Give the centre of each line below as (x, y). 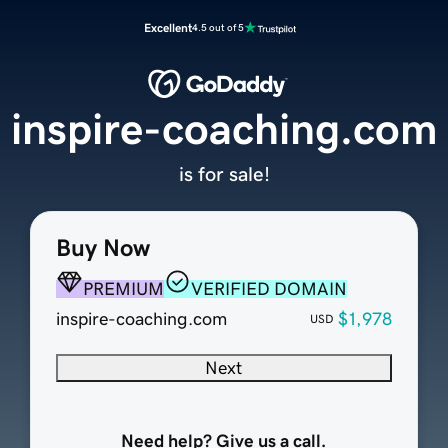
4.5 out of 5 (218, 27)
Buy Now (102, 248)
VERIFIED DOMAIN (268, 289)
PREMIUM (123, 289)
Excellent (168, 28)
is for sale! (224, 174)
